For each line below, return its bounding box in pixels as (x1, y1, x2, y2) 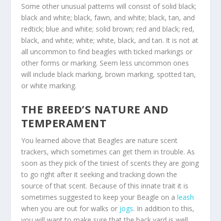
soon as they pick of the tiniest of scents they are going (21, 158, 199, 168)
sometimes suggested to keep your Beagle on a (21, 192, 177, 202)
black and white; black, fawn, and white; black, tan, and (21, 12, 195, 22)
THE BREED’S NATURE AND (21, 101, 169, 116)
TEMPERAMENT (21, 115, 107, 130)
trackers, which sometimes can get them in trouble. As (21, 147, 195, 156)
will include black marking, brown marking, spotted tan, (21, 69, 196, 79)
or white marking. (21, 80, 76, 90)
